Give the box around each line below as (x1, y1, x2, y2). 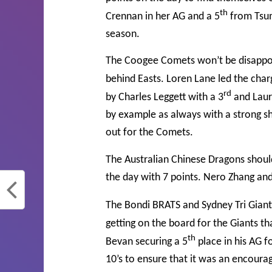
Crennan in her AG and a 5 (106, 11, 220, 23)
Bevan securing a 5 (106, 236, 188, 248)
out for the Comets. (106, 127, 193, 139)
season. (106, 29, 140, 41)
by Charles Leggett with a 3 (106, 92, 223, 104)
